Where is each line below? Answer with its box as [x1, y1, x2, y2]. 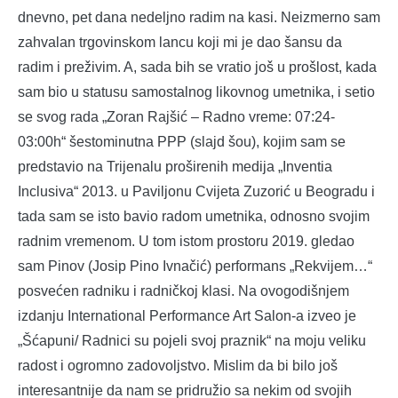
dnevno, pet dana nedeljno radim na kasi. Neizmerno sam [18, 9, 380, 25]
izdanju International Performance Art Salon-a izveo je [18, 307, 356, 323]
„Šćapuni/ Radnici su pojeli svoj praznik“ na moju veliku [18, 332, 366, 348]
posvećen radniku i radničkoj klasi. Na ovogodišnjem [18, 283, 349, 298]
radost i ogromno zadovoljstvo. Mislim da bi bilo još [18, 357, 338, 373]
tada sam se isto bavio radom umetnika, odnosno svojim [18, 208, 370, 224]
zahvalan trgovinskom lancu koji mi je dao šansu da [18, 34, 342, 50]
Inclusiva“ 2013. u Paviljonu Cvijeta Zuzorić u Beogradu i [18, 183, 375, 199]
